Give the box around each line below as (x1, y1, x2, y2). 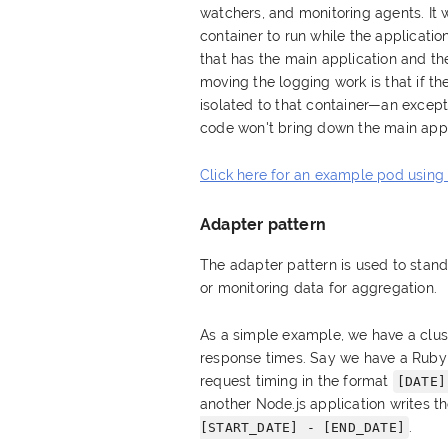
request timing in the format (200, 372, 393, 389)
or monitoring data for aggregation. (200, 279, 437, 296)
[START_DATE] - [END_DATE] (200, 419, 405, 435)
